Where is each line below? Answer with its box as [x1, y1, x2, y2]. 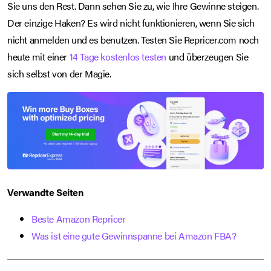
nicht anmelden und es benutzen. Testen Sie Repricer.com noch [7, 32, 260, 47]
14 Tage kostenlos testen [69, 49, 167, 64]
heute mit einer [7, 49, 70, 64]
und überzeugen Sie [166, 49, 249, 64]
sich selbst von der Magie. [7, 66, 111, 80]
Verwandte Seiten [7, 185, 83, 200]
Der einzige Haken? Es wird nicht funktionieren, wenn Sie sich [7, 15, 255, 30]
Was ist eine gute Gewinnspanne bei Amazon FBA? [31, 229, 237, 243]
